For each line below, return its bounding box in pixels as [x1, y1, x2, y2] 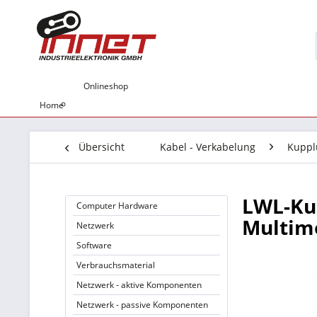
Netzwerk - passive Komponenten [76, 299, 208, 311]
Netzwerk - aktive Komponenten [76, 279, 202, 291]
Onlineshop [83, 80, 128, 92]
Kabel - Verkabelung [160, 140, 255, 154]
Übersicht [79, 140, 125, 154]
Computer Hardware [76, 200, 158, 212]
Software [76, 239, 112, 251]
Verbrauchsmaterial [76, 259, 155, 271]
